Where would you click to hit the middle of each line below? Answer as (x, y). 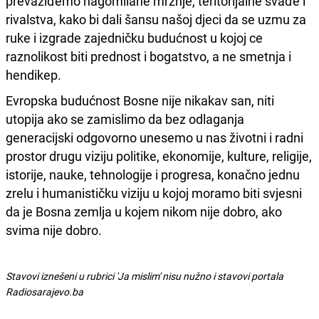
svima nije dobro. (55, 230)
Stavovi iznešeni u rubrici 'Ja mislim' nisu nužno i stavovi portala (145, 276)
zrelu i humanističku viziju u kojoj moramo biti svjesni (154, 193)
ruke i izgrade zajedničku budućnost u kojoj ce (134, 37)
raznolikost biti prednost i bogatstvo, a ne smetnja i (148, 56)
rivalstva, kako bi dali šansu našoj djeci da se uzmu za (156, 19)
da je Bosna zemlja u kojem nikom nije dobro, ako (144, 211)
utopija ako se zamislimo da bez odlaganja (125, 119)
